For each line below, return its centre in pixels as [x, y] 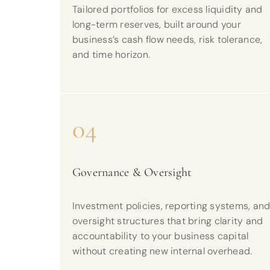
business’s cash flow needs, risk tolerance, [167, 39]
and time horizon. [111, 55]
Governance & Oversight [132, 172]
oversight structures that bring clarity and [168, 221]
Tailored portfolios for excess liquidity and [167, 9]
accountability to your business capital [160, 236]
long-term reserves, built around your [156, 24]
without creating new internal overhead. [162, 251]
